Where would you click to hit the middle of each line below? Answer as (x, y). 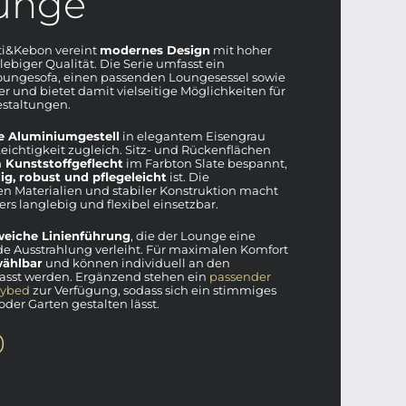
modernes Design (155, 49)
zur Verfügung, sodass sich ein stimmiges (153, 290)
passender (240, 276)
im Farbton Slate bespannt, (205, 163)
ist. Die (188, 176)
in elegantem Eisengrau (193, 135)
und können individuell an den (136, 262)
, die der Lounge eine (193, 235)
